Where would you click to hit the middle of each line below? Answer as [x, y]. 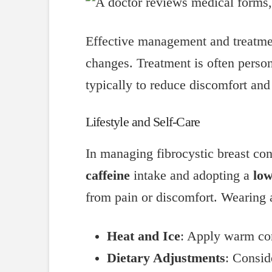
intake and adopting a [191, 175]
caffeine [107, 175]
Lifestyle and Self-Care [143, 122]
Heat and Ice [144, 236]
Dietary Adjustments [166, 258]
